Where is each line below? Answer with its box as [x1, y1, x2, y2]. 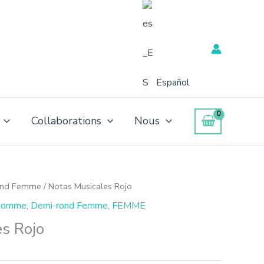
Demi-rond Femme [31, 199, 108, 212]
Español [156, 76, 190, 89]
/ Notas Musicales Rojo [41, 180, 132, 192]
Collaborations [31, 114, 101, 128]
